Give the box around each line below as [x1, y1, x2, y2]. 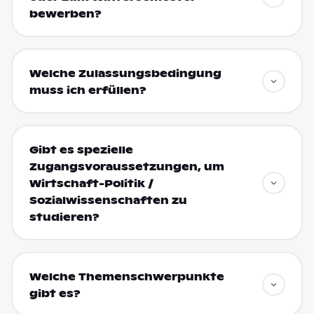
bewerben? [29, 7, 102, 20]
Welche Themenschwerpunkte [29, 270, 224, 283]
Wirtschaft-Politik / [29, 177, 153, 190]
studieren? [29, 210, 100, 224]
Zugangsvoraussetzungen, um [29, 160, 224, 173]
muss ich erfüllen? [29, 83, 146, 97]
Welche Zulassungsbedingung [29, 67, 221, 80]
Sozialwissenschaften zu [29, 193, 187, 207]
